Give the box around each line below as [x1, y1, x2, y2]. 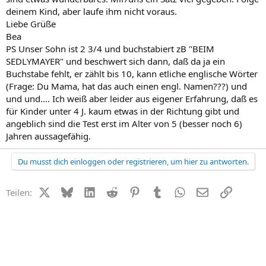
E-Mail [208, 185, 234, 197]
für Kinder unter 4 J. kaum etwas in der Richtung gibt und [6, 104, 239, 117]
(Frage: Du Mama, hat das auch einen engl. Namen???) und [6, 80, 247, 92]
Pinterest [140, 185, 176, 197]
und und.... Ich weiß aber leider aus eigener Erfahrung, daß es [6, 92, 258, 104]
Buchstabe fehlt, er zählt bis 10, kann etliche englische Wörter [6, 67, 258, 80]
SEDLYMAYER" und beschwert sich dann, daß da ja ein [6, 55, 225, 67]
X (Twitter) [49, 185, 92, 197]
